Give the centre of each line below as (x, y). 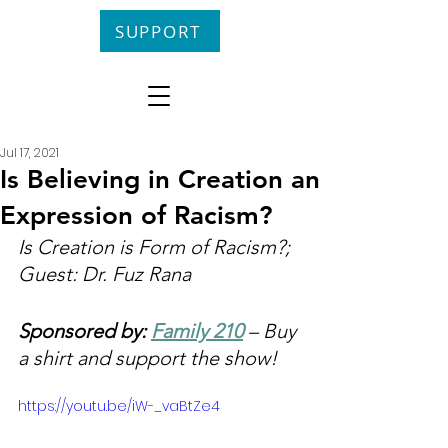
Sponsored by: (84, 331)
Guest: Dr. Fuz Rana (104, 274)
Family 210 (197, 331)
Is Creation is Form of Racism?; (156, 247)
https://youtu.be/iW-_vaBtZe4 (119, 406)
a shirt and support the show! (147, 358)
